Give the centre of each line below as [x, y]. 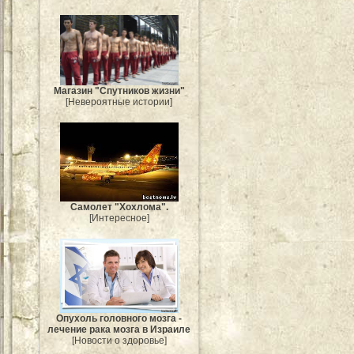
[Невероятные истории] [119, 102]
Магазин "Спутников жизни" [119, 91]
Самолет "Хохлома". [119, 207]
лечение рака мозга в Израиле [119, 329]
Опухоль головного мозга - [119, 318]
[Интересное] [119, 218]
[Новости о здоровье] [119, 340]
